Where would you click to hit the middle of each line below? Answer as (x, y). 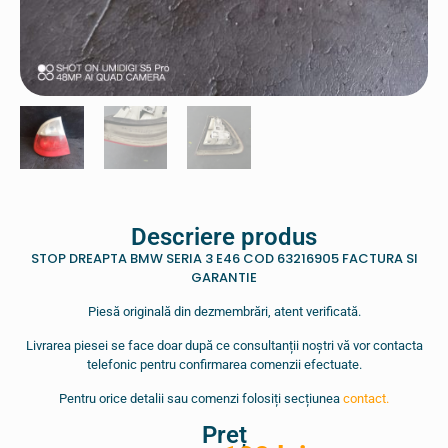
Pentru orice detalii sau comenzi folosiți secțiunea (201, 399)
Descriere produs (224, 237)
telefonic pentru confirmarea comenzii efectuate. (224, 365)
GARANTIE (224, 278)
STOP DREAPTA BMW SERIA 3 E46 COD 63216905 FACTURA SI (224, 259)
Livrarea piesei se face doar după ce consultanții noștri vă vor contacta (224, 346)
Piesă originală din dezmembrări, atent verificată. (224, 312)
